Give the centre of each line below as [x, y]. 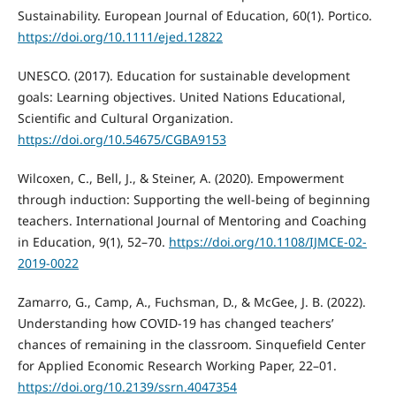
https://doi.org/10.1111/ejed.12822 [120, 37]
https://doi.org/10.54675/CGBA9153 [122, 140]
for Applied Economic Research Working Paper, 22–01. [177, 366]
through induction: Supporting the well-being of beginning [194, 200]
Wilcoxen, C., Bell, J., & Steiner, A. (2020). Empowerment [180, 179]
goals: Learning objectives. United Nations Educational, [181, 97]
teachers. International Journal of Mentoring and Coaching [192, 221]
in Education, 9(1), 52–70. [93, 242]
